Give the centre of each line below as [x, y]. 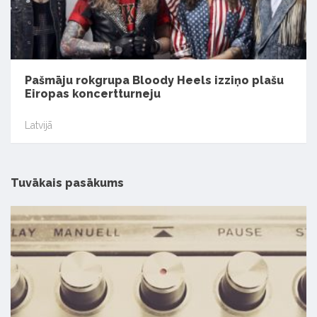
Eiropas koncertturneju [93, 94]
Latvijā [39, 125]
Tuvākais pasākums [67, 183]
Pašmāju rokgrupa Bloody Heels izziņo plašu [154, 81]
